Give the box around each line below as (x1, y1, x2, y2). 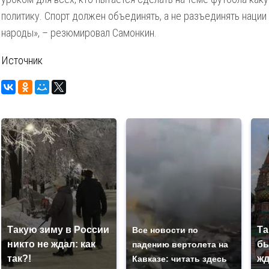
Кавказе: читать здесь (132, 254, 227, 264)
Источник (1, 54, 43, 67)
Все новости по (132, 225, 198, 235)
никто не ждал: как (7, 239, 95, 249)
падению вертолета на (132, 240, 228, 249)
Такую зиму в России (7, 225, 109, 235)
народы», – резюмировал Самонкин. (1, 26, 157, 39)
